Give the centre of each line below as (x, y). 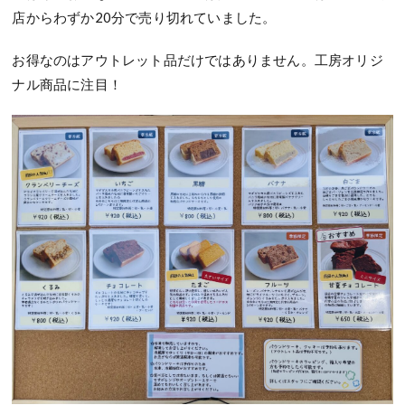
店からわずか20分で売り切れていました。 (144, 17)
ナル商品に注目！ (67, 84)
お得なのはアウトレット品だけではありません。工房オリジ (198, 59)
